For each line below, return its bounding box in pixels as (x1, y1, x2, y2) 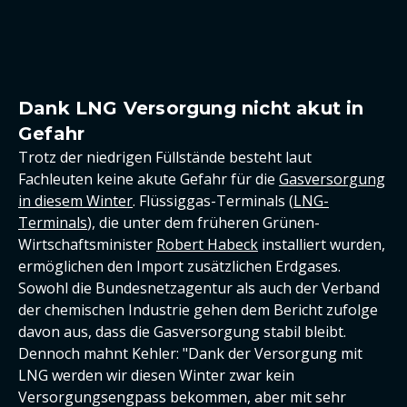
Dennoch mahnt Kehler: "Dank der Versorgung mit (18, 343, 362, 363)
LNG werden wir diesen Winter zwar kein (18, 365, 294, 385)
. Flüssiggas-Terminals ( (133, 191, 293, 211)
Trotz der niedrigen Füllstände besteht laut (18, 147, 312, 167)
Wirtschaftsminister (18, 234, 156, 254)
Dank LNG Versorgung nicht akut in (18, 97, 364, 119)
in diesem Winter (18, 191, 133, 211)
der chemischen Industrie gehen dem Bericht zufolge (18, 300, 378, 320)
